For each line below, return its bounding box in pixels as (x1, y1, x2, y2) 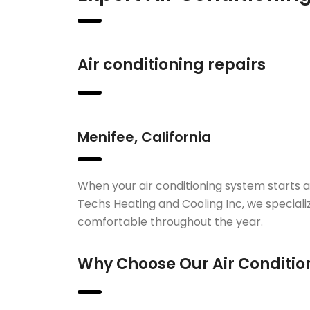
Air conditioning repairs (77, 54, 266, 75)
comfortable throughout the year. (77, 214, 263, 230)
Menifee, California (77, 127, 211, 147)
